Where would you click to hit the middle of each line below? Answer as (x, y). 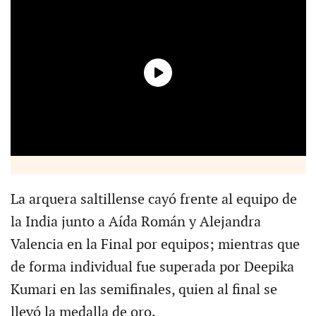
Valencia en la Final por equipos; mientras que (155, 244)
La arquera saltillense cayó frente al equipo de (153, 199)
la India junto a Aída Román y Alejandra (135, 222)
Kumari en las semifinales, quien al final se (144, 290)
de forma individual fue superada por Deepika (152, 267)
